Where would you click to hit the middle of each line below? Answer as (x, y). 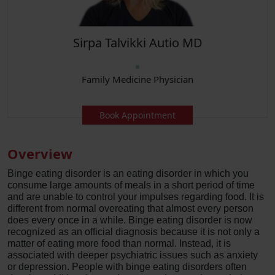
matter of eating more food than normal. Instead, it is (119, 243)
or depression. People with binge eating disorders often (127, 267)
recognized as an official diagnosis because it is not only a (134, 232)
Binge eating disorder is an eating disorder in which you (128, 173)
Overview (40, 153)
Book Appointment (137, 115)
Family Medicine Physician (137, 79)
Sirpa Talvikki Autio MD (137, 43)
